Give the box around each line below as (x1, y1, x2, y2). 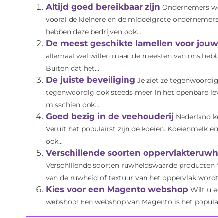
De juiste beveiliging (45, 75, 135, 85)
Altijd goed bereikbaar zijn (45, 2, 160, 12)
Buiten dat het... (45, 64, 99, 73)
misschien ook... (45, 101, 99, 109)
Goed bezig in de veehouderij (45, 111, 174, 122)
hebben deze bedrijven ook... (45, 28, 141, 36)
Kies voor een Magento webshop (45, 184, 188, 195)
